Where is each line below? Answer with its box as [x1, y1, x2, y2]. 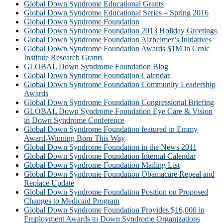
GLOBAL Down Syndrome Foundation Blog [24, 62, 168, 71]
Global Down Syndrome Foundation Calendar [24, 71, 170, 80]
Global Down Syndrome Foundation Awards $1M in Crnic [24, 44, 210, 53]
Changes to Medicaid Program [24, 197, 119, 206]
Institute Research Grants [24, 53, 103, 62]
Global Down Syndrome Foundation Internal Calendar [24, 152, 196, 161]
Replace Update [24, 179, 74, 188]
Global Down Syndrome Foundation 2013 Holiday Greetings [24, 26, 217, 35]
